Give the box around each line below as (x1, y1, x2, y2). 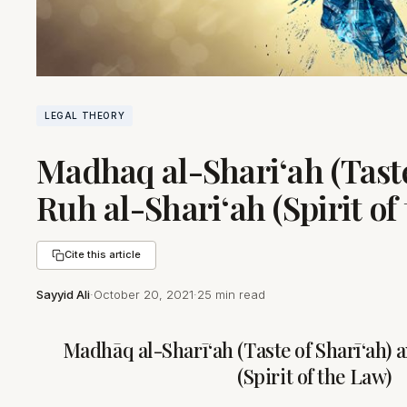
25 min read (197, 286, 265, 302)
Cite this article (65, 248, 141, 262)
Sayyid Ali (36, 286, 90, 302)
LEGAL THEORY (45, 109, 125, 121)
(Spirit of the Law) (237, 362, 392, 390)
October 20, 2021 (94, 286, 194, 302)
